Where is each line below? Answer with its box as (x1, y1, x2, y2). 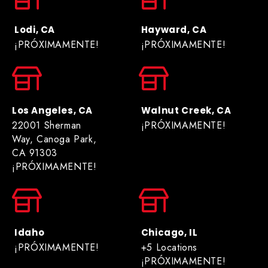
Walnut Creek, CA (141, 103, 232, 117)
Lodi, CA (14, 23, 56, 36)
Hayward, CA (141, 23, 207, 36)
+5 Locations (141, 240, 197, 254)
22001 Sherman (12, 118, 81, 132)
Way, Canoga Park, (12, 132, 97, 146)
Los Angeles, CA (12, 103, 93, 117)
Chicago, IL (141, 226, 198, 239)
